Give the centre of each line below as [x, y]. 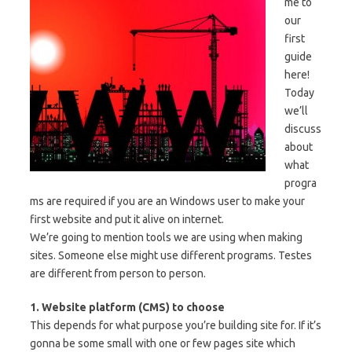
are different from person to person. [118, 274]
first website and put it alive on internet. [127, 220]
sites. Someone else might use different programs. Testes [171, 256]
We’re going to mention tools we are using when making [166, 238]
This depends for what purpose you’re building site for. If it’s [176, 326]
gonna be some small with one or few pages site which [163, 344]
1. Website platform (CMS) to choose [127, 308]
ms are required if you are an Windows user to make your [167, 202]
